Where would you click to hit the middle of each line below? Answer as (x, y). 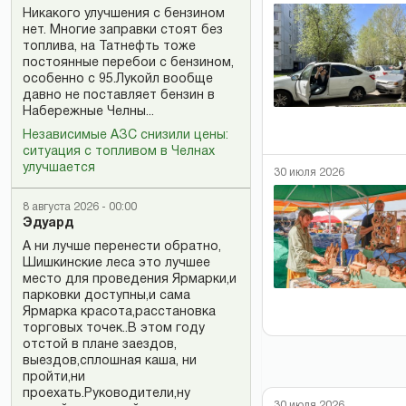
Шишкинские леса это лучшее (116, 263)
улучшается (59, 168)
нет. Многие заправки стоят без (123, 30)
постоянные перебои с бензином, (128, 63)
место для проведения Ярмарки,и (130, 280)
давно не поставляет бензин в (119, 96)
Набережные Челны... (88, 112)
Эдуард (48, 223)
